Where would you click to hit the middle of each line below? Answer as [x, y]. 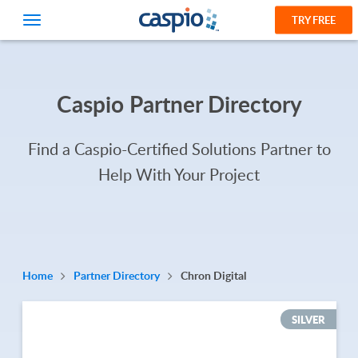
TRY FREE [314, 20]
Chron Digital [213, 275]
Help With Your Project [179, 174]
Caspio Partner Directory [179, 104]
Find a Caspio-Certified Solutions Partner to [179, 149]
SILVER [308, 319]
